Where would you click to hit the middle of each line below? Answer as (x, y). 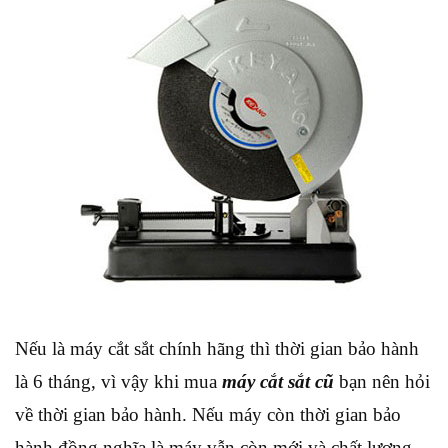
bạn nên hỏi (382, 381)
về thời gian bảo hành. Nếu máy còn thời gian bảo (208, 414)
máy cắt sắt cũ (278, 381)
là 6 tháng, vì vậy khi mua (118, 381)
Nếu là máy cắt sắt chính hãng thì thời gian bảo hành (217, 348)
